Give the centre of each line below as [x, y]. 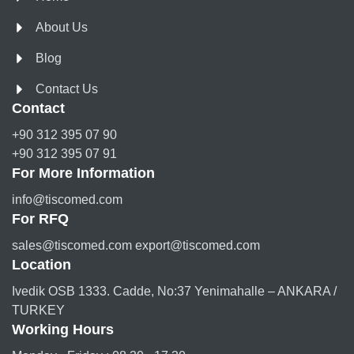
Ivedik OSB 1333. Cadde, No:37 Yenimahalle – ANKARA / [174, 292]
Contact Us [67, 89]
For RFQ [40, 219]
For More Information [83, 173]
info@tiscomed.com [67, 200]
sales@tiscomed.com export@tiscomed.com [136, 246]
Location [41, 265]
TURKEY [38, 311]
